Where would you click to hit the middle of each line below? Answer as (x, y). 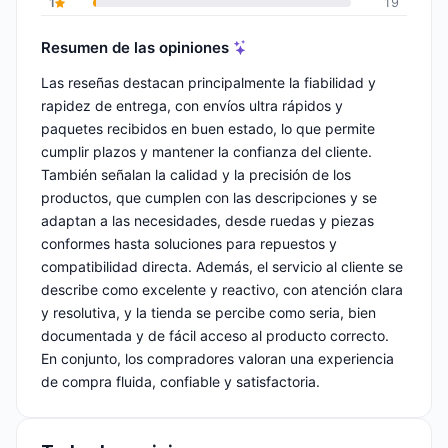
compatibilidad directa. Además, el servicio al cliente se (222, 267)
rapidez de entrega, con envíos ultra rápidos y (192, 106)
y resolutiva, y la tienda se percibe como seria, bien (208, 313)
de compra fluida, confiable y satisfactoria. (180, 382)
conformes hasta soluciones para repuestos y (189, 244)
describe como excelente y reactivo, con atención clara (222, 290)
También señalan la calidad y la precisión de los (196, 175)
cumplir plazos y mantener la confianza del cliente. (206, 152)
